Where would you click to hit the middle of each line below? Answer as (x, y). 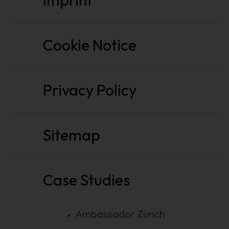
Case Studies (86, 180)
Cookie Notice (90, 45)
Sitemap (72, 135)
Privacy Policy (90, 90)
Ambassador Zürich (120, 214)
